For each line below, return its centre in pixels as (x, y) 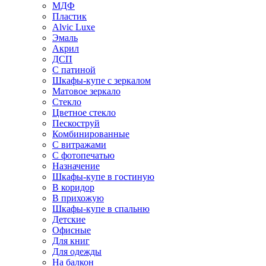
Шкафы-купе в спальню (101, 209)
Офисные (72, 230)
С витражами (79, 145)
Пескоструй (76, 123)
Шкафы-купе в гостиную (103, 177)
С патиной (74, 70)
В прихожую (78, 198)
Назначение (76, 166)
